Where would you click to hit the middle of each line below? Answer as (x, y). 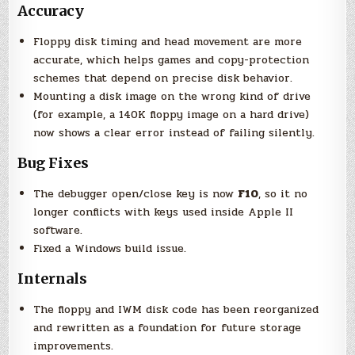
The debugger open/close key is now (136, 194)
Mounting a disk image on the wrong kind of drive (172, 97)
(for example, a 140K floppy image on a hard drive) (172, 115)
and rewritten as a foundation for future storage (168, 328)
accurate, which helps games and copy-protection (172, 60)
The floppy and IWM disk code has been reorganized (176, 310)
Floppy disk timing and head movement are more (168, 42)
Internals (53, 279)
